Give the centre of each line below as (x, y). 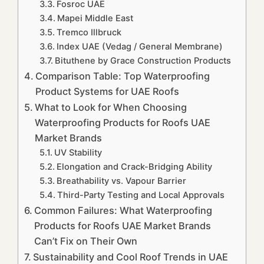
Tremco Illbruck (89, 33)
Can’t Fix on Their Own (86, 241)
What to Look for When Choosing (111, 108)
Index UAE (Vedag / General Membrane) (139, 47)
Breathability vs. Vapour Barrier (121, 181)
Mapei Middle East (95, 19)
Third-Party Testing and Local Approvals (141, 195)
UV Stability (78, 153)
